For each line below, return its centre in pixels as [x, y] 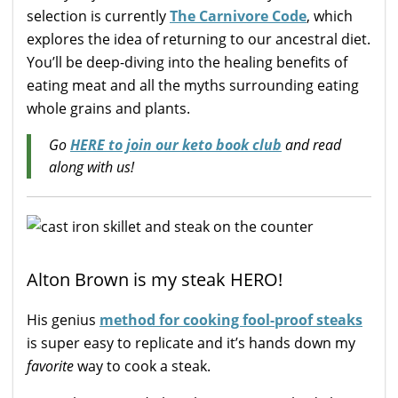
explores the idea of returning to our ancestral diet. [199, 40]
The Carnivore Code [238, 16]
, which [330, 16]
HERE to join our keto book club [176, 145]
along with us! [92, 167]
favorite [50, 366]
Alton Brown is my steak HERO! [155, 280]
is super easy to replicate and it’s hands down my [191, 343]
